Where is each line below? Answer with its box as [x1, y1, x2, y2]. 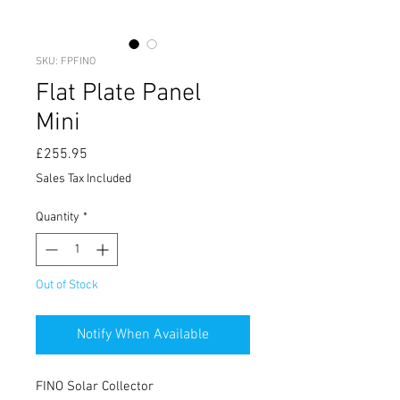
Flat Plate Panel [36, 78, 201, 109]
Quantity [36, 209, 79, 225]
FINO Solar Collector [36, 378, 154, 395]
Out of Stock [36, 277, 98, 293]
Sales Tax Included [36, 171, 131, 187]
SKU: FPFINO [36, 54, 96, 68]
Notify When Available [77, 325, 209, 344]
